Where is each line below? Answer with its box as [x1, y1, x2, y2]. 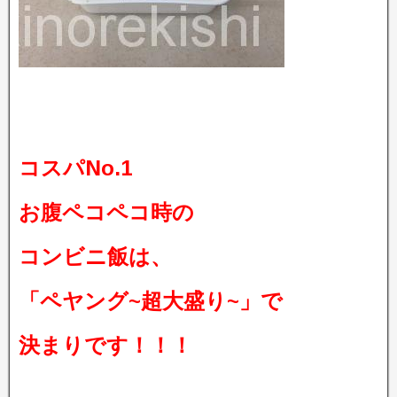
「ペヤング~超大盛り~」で [19, 288, 283, 313]
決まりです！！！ [19, 332, 192, 357]
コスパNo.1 [19, 155, 132, 180]
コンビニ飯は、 [19, 244, 172, 269]
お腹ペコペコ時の [19, 199, 194, 224]
